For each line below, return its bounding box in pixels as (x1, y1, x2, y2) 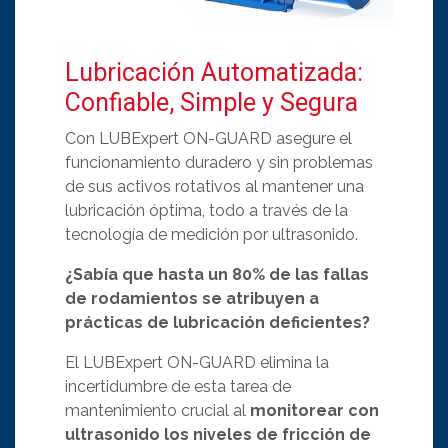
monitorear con (250, 400, 379, 420)
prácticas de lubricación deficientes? (65, 312, 370, 332)
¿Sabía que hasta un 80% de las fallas (65, 264, 369, 284)
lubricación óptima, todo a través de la (65, 200, 348, 220)
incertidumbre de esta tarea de (65, 376, 291, 396)
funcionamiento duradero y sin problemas (65, 152, 373, 172)
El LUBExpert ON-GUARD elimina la (65, 352, 329, 372)
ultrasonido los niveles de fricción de (65, 424, 371, 444)
